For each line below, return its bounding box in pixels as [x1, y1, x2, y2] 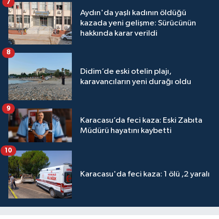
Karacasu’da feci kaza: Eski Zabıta [80, 116, 202, 125]
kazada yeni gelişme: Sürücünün [80, 19, 196, 28]
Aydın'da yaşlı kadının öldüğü [80, 9, 186, 18]
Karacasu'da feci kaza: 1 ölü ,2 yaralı [80, 170, 210, 179]
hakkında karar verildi [80, 29, 157, 38]
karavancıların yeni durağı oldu [80, 77, 191, 86]
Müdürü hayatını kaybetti [80, 126, 172, 135]
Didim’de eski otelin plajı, [80, 67, 172, 76]
